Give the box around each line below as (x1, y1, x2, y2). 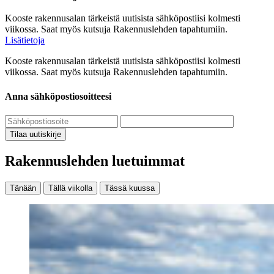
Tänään (10, 183, 36, 193)
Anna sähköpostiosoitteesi (5, 91, 111, 102)
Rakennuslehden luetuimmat (5, 152, 185, 169)
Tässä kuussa (105, 183, 155, 193)
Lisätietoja (5, 35, 45, 46)
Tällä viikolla (48, 183, 92, 193)
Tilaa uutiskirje (10, 129, 61, 139)
